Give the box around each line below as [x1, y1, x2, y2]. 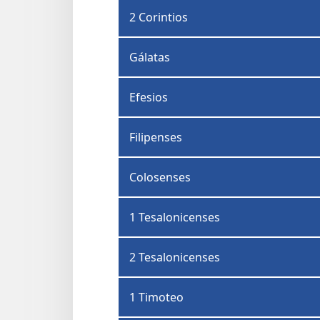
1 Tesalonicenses [129, 209, 220, 226]
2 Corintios [129, 9, 188, 26]
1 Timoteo [129, 289, 184, 306]
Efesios [129, 89, 168, 106]
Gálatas [129, 49, 170, 66]
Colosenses [129, 169, 191, 186]
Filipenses [129, 129, 182, 146]
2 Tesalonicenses [129, 249, 220, 266]
